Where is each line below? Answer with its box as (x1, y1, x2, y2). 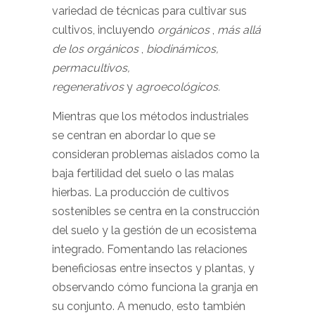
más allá (217, 23, 261, 37)
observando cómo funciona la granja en (52, 281, 258, 294)
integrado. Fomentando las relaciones (52, 243, 247, 256)
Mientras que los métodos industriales (52, 110, 249, 123)
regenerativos (52, 80, 124, 94)
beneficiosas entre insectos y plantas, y (52, 262, 255, 275)
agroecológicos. (136, 80, 220, 94)
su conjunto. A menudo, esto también (52, 300, 245, 313)
